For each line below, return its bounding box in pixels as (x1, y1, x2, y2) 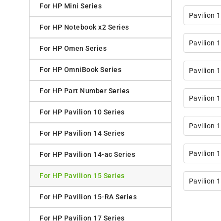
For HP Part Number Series (39, 87, 130, 95)
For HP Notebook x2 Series (39, 23, 129, 32)
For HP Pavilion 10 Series (39, 108, 125, 116)
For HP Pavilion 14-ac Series (39, 150, 135, 159)
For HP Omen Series (39, 44, 107, 53)
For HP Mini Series (39, 2, 102, 10)
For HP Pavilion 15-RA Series (39, 193, 137, 201)
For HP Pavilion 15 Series (39, 172, 125, 180)
